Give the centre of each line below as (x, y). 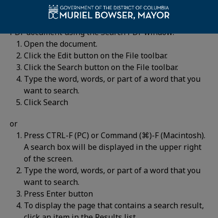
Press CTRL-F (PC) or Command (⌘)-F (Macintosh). (115, 135)
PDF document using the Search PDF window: (92, 32)
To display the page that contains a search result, (114, 205)
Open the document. (61, 44)
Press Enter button (59, 194)
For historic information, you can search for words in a (109, 20)
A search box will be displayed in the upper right (113, 147)
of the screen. (49, 159)
